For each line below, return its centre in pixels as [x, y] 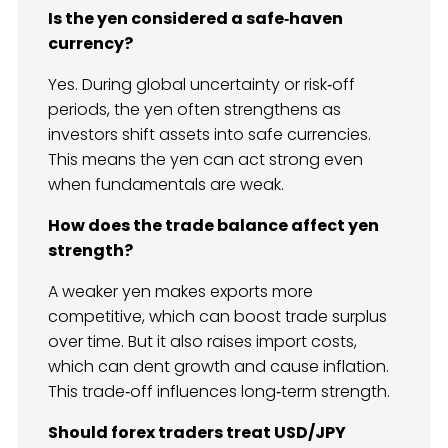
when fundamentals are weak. [166, 184]
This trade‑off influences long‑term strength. [219, 391]
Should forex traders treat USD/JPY [197, 432]
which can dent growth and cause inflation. [218, 366]
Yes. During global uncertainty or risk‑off [201, 84]
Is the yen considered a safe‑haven [195, 18]
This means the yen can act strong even [205, 159]
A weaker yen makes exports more [180, 291]
